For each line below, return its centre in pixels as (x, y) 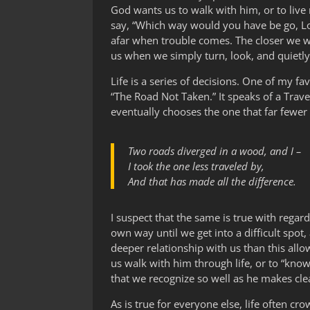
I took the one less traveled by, (197, 166)
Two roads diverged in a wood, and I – (215, 151)
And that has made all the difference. (212, 182)
